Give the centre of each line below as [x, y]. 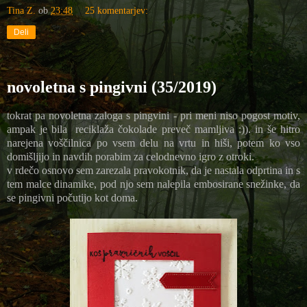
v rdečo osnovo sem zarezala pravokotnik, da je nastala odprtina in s [153, 171]
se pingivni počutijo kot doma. [74, 198]
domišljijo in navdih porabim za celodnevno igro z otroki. [131, 157]
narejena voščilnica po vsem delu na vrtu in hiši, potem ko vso [153, 143]
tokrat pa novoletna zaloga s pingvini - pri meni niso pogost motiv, [153, 116]
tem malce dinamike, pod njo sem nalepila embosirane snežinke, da [153, 184]
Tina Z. [21, 10]
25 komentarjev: [117, 10]
